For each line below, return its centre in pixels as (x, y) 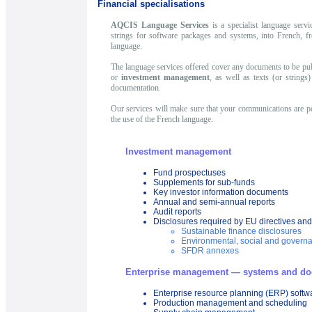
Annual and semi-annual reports (214, 202)
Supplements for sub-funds (204, 183)
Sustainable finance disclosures (241, 232)
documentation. (135, 88)
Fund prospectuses (189, 173)
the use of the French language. (162, 119)
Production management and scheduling (230, 303)
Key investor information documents (221, 193)
